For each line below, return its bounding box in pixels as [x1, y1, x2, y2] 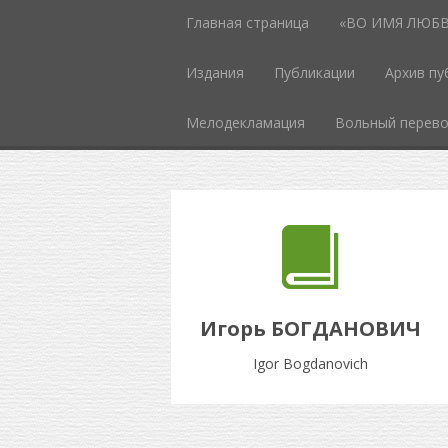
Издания [185, 63, 244, 82]
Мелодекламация [185, 113, 305, 132]
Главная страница [185, 13, 309, 32]
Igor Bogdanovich [253, 354, 368, 373]
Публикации [273, 63, 355, 82]
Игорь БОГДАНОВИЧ [200, 315, 421, 342]
